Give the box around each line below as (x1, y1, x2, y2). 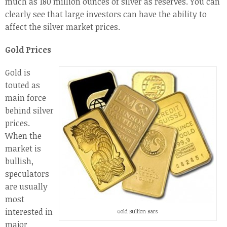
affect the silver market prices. (5, 21, 120, 33)
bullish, (5, 156, 33, 167)
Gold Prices (5, 44, 51, 56)
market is (5, 143, 41, 155)
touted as (5, 80, 40, 91)
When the (5, 130, 42, 142)
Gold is (5, 67, 30, 79)
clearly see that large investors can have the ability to (5, 9, 207, 20)
